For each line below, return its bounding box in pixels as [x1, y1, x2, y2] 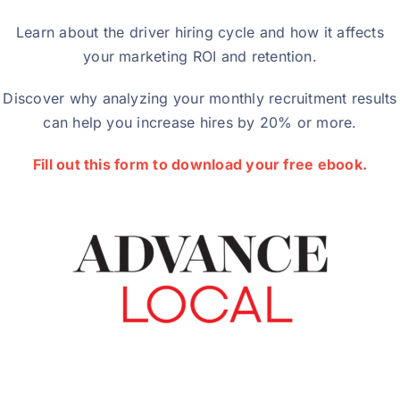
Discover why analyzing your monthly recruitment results [3, 89, 397, 108]
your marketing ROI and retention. [83, 47, 317, 66]
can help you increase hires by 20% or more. [43, 113, 357, 132]
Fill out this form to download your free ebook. [32, 155, 368, 174]
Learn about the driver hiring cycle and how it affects [16, 23, 384, 42]
